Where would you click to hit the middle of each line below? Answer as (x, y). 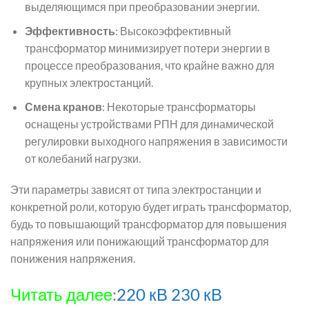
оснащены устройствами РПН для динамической (149, 123)
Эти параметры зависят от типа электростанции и (136, 190)
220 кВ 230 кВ (169, 295)
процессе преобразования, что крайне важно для (149, 65)
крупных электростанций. (89, 82)
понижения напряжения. (73, 259)
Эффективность (70, 30)
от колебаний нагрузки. (82, 158)
